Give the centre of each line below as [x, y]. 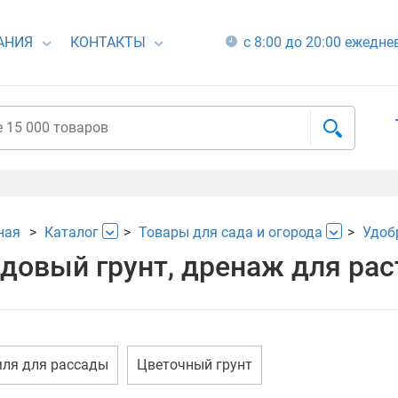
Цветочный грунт [194, 365]
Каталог [71, 232]
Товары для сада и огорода [230, 232]
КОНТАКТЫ [107, 42]
